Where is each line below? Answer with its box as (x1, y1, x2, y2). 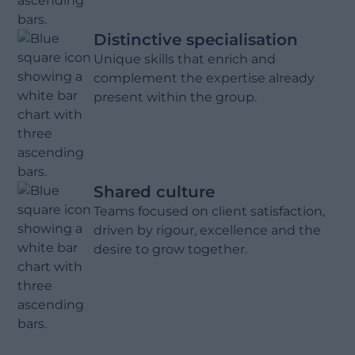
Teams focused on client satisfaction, (94, 204, 326, 219)
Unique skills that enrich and (94, 52, 277, 67)
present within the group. (94, 90, 258, 105)
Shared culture (94, 182, 216, 201)
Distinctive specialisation (94, 30, 299, 49)
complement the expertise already (94, 71, 315, 86)
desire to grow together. (94, 242, 248, 257)
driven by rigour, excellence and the (94, 223, 322, 238)
